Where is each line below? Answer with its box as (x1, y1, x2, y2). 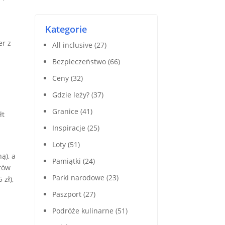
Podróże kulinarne (52, 206, 114, 216)
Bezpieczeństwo (52, 57, 106, 67)
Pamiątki (52, 156, 81, 166)
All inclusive (52, 40, 92, 50)
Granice (52, 106, 78, 117)
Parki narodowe (52, 173, 104, 183)
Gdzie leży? (52, 90, 89, 100)
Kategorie (45, 23, 87, 36)
